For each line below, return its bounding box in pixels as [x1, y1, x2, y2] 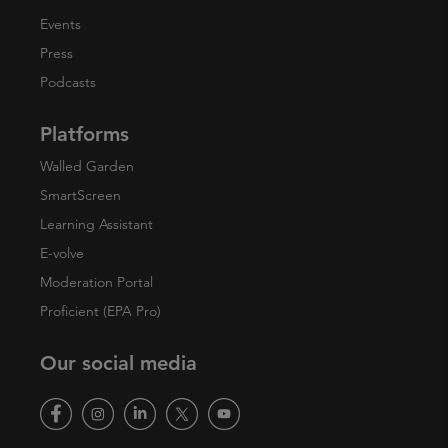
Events [40, 15, 81, 33]
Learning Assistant [40, 215, 153, 233]
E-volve [40, 244, 84, 262]
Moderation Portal [40, 273, 153, 291]
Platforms [40, 122, 129, 146]
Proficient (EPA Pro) [40, 302, 161, 320]
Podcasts [40, 73, 96, 91]
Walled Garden [40, 157, 134, 175]
